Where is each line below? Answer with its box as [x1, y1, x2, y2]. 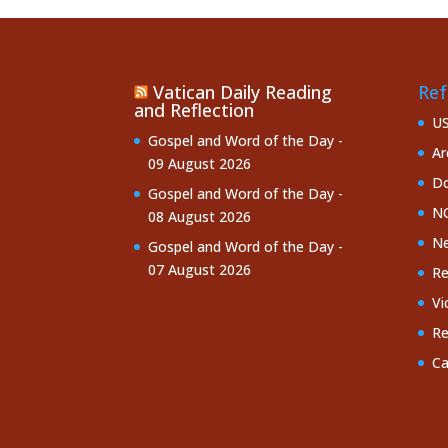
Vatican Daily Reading [153, 79, 333, 104]
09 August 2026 [148, 153, 252, 173]
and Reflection [134, 97, 255, 122]
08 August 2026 [148, 206, 252, 226]
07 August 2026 [148, 259, 252, 279]
